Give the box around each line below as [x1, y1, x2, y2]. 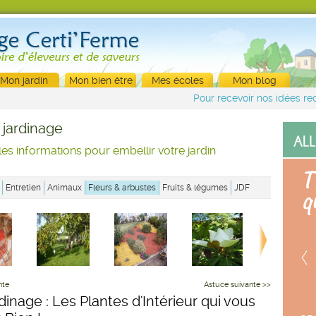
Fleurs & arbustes [88, 183, 156, 193]
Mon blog [232, 75, 276, 86]
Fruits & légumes [162, 183, 228, 193]
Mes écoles [151, 75, 204, 86]
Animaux [47, 183, 82, 193]
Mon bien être [68, 75, 133, 86]
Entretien [6, 183, 41, 193]
